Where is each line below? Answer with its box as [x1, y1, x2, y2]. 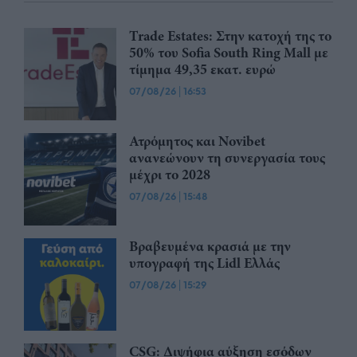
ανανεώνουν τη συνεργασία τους [129, 148, 325, 168]
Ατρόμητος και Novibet [129, 131, 265, 151]
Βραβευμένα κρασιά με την [129, 237, 291, 257]
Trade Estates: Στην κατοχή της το [129, 26, 331, 46]
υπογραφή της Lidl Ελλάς [129, 253, 280, 273]
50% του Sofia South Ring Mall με [129, 43, 328, 63]
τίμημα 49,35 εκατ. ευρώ [129, 60, 276, 80]
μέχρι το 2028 [129, 165, 210, 185]
